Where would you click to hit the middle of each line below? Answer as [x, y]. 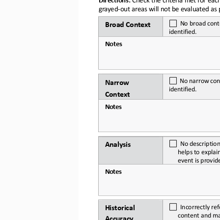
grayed [108, 8]
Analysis [118, 143]
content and [194, 214]
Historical [121, 207]
